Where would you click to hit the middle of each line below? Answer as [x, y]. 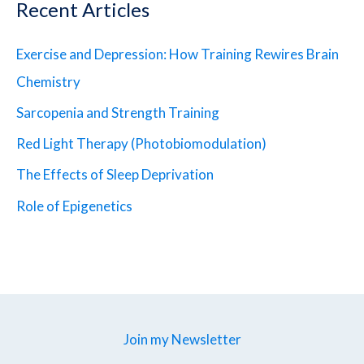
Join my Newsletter [182, 339]
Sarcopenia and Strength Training [118, 112]
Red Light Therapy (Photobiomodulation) [141, 144]
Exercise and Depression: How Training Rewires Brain [178, 54]
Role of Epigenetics [74, 206]
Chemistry [48, 81]
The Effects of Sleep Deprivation [115, 175]
